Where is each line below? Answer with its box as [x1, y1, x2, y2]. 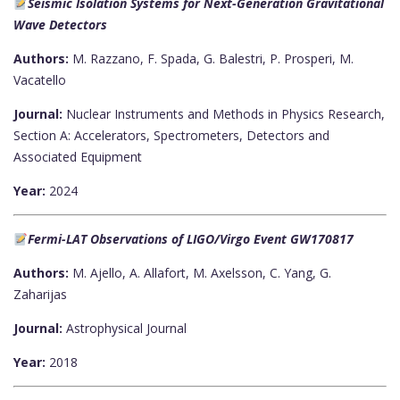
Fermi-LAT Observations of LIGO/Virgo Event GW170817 [27, 230, 354, 248]
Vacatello [13, 71, 66, 89]
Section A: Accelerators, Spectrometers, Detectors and [13, 127, 329, 145]
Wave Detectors [13, 16, 107, 34]
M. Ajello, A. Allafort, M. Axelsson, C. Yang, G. [69, 264, 331, 282]
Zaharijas [13, 286, 67, 304]
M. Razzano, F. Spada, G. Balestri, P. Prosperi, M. [69, 50, 354, 68]
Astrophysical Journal [62, 320, 187, 337]
